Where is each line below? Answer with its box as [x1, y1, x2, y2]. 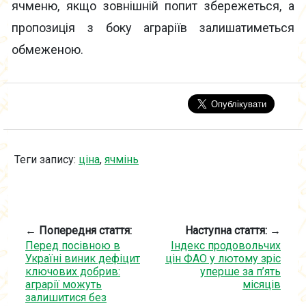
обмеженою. [12, 42, 83, 57]
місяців [242, 278, 281, 292]
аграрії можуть [25, 278, 102, 292]
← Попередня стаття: [25, 224, 132, 238]
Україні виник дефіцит [25, 252, 140, 266]
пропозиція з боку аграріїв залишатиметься [12, 20, 294, 36]
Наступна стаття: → [185, 224, 281, 238]
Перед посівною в [25, 239, 120, 253]
